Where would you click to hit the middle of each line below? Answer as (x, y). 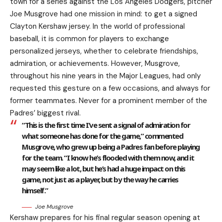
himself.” (35, 191)
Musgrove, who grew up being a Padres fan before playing (111, 147)
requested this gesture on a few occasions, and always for (110, 88)
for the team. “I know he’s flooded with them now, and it (108, 158)
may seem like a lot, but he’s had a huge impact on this (104, 169)
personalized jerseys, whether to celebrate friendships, (104, 51)
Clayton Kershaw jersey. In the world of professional (97, 27)
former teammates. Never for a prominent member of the (109, 101)
